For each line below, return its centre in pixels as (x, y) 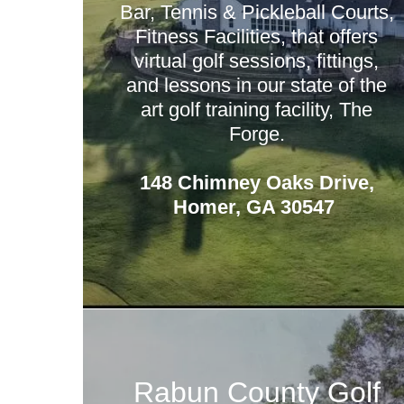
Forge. (257, 134)
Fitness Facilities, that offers (257, 37)
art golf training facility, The (257, 110)
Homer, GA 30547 (257, 207)
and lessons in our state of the (257, 85)
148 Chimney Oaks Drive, (257, 183)
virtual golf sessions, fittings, (257, 61)
